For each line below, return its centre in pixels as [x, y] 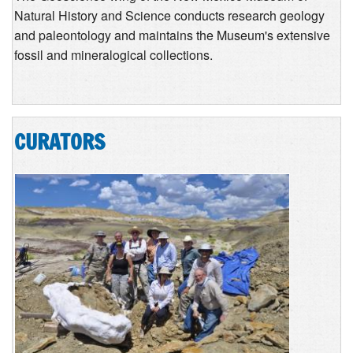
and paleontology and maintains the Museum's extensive [172, 35]
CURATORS [59, 142]
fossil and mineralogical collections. [113, 54]
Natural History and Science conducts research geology [169, 15]
